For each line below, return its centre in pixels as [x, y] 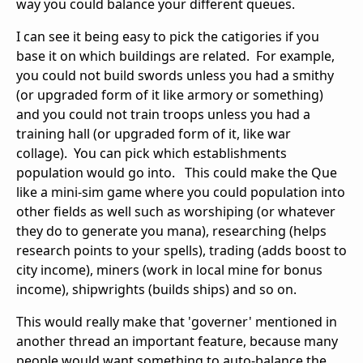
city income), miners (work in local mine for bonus [169, 269]
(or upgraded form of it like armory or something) [170, 94]
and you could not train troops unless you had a [165, 114]
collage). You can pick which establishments [152, 153]
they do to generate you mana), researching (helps [171, 231]
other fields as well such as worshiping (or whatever [176, 211]
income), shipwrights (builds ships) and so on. [156, 289]
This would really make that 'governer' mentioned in [177, 321]
